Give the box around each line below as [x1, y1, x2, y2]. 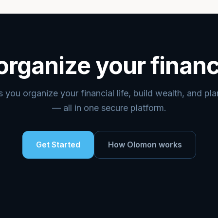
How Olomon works [108, 140, 182, 149]
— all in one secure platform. [52, 103, 166, 113]
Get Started [36, 140, 80, 149]
